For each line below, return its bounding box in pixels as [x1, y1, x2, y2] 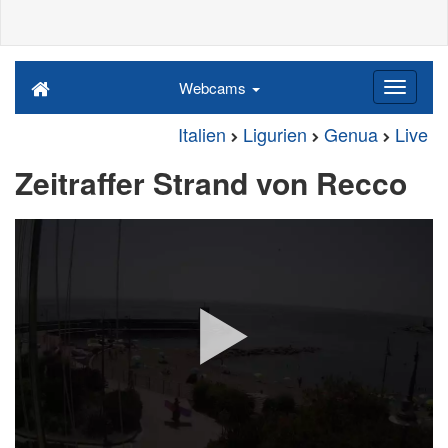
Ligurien [243, 121, 307, 147]
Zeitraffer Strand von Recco [15, 161, 407, 204]
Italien [178, 121, 226, 147]
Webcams [178, 77, 250, 98]
